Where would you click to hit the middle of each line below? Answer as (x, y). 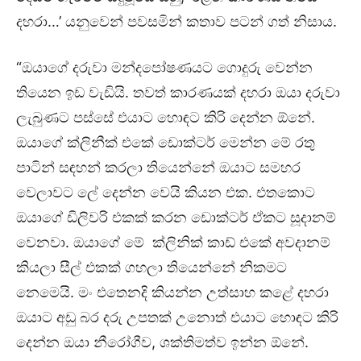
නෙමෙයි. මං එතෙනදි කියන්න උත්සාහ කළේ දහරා (172, 292)
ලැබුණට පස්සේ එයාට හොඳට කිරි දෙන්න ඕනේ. (166, 117)
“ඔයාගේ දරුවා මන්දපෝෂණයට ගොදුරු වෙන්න (164, 67)
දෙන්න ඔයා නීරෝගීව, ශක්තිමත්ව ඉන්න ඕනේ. (162, 342)
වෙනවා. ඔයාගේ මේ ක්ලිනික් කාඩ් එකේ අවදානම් (173, 242)
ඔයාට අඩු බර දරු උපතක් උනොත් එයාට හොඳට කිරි (177, 317)
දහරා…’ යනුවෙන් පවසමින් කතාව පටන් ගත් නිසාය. (176, 21)
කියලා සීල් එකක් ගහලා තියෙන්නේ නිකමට (151, 267)
